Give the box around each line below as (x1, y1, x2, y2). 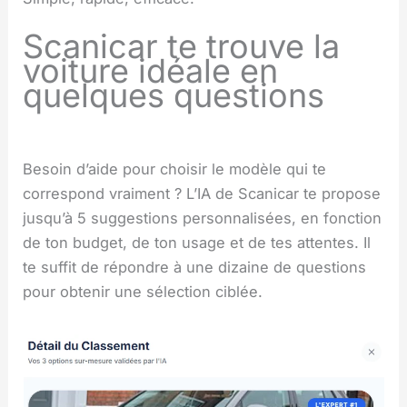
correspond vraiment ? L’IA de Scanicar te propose (23, 184, 382, 203)
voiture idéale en (23, 51, 279, 92)
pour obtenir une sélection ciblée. (23, 283, 263, 302)
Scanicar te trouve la (23, 26, 341, 67)
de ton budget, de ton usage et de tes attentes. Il (23, 233, 372, 253)
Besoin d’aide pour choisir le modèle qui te (23, 160, 327, 179)
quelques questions (23, 75, 325, 116)
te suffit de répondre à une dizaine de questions (23, 258, 367, 277)
